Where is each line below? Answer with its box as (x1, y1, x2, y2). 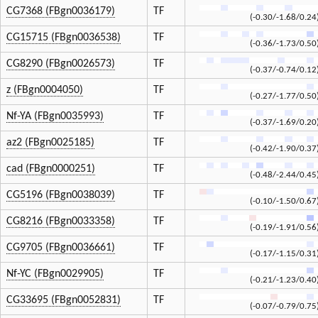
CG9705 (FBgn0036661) (6, 242, 115, 254)
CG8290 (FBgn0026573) (6, 58, 115, 70)
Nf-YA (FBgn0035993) (6, 111, 104, 123)
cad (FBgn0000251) (6, 163, 95, 175)
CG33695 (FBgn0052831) (6, 295, 121, 307)
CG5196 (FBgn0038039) (6, 190, 115, 202)
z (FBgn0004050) (6, 84, 83, 97)
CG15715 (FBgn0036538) (6, 32, 121, 44)
